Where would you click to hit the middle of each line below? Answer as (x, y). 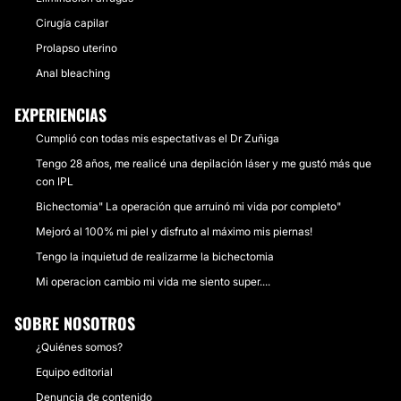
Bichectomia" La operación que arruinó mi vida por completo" (188, 206)
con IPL (55, 181)
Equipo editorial (74, 372)
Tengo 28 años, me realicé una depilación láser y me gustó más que (204, 163)
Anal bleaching (73, 73)
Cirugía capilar (72, 23)
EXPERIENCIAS (60, 115)
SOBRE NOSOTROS (75, 323)
